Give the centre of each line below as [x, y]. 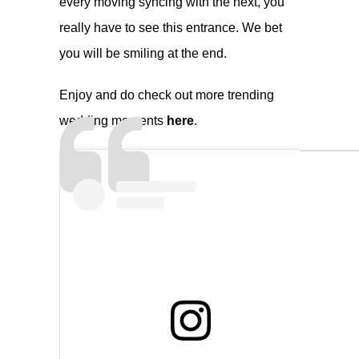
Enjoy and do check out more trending [167, 95]
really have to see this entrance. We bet [171, 27]
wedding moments [113, 120]
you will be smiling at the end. [143, 53]
